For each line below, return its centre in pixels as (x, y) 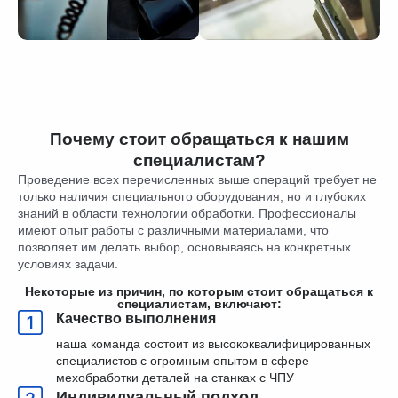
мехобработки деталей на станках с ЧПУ (175, 378)
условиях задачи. (68, 264)
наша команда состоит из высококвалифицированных (213, 344)
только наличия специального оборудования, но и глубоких (192, 196)
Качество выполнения (136, 318)
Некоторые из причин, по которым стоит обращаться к (199, 291)
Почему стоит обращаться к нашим (199, 139)
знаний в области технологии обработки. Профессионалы (187, 213)
